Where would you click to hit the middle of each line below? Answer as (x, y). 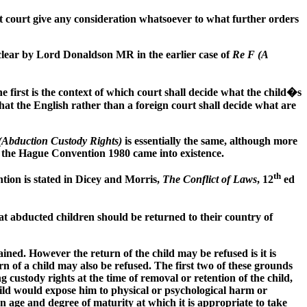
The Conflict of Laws (210, 180)
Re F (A (250, 55)
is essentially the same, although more (210, 141)
